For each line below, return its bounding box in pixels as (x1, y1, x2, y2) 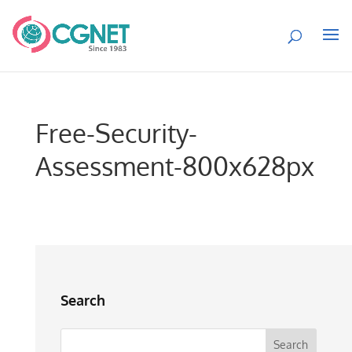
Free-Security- (35, 116, 197, 149)
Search (60, 291, 105, 309)
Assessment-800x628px (35, 149, 314, 182)
